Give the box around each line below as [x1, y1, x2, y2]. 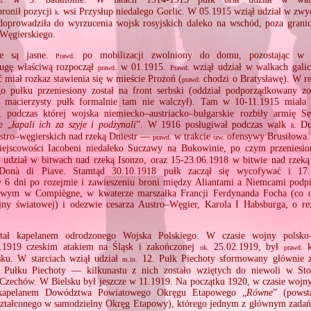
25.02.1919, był [208, 241, 284, 252]
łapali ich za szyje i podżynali [11, 119, 136, 130]
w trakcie [171, 131, 214, 142]
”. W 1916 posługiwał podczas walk [135, 119, 291, 130]
